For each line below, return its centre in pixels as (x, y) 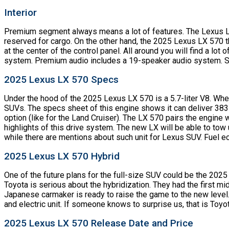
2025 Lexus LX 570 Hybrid (62, 156)
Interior (20, 12)
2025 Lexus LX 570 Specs (61, 79)
